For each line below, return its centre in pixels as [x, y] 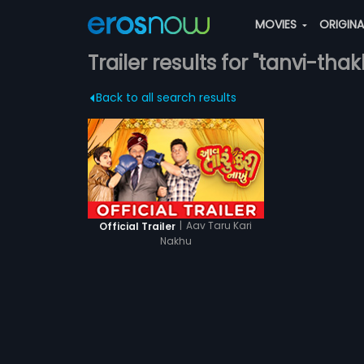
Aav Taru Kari [219, 225]
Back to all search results [166, 97]
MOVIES [277, 24]
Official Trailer [138, 226]
